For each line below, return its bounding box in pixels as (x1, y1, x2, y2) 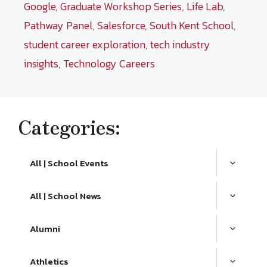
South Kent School (150, 17, 234, 33)
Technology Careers (63, 55, 155, 72)
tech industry (150, 36, 210, 52)
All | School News (30, 189, 101, 203)
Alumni (30, 222, 60, 235)
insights (24, 55, 58, 72)
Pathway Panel (24, 17, 92, 33)
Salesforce (97, 17, 145, 33)
